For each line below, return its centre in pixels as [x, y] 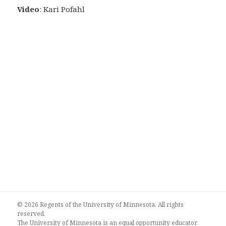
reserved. [32, 214]
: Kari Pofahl [62, 9]
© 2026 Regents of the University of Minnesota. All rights [101, 205]
